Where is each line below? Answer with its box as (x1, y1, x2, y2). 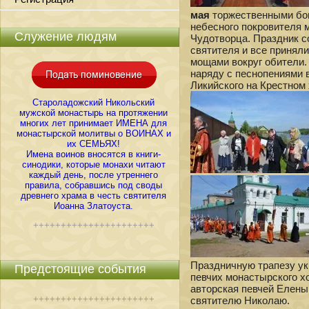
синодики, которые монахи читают (22, 159, 166, 170)
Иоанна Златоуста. (54, 201, 134, 211)
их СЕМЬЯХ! (67, 139, 121, 149)
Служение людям (14, 30, 117, 43)
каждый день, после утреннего (29, 170, 159, 180)
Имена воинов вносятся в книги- (26, 149, 161, 159)
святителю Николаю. (190, 295, 290, 306)
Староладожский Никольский (32, 97, 155, 108)
